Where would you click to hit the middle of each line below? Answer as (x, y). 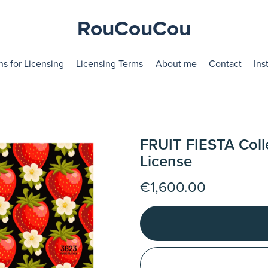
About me (176, 64)
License (166, 161)
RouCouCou (134, 29)
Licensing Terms (110, 64)
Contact (225, 64)
